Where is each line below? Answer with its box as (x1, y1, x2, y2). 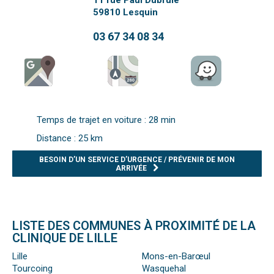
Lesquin (123, 7, 158, 18)
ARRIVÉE (115, 164, 147, 173)
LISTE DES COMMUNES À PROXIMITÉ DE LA (12, 218, 256, 234)
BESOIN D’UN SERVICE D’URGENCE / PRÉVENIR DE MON (39, 155, 235, 165)
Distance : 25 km (37, 133, 103, 144)
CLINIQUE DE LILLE (12, 231, 117, 246)
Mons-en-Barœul (141, 251, 210, 262)
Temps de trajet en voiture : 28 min (37, 114, 176, 126)
